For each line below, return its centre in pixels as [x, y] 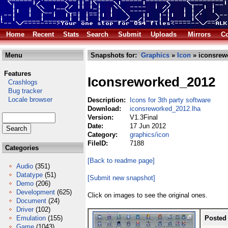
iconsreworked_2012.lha [165, 109]
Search [97, 34]
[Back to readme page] [121, 161]
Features [18, 74]
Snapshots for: [115, 55]
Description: [108, 100]
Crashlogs [20, 82]
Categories [21, 148]
